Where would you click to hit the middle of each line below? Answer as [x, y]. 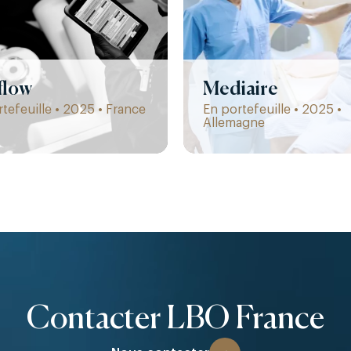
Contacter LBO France [175, 320]
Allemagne [234, 123]
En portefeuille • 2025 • [272, 110]
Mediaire [241, 89]
